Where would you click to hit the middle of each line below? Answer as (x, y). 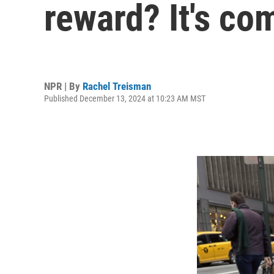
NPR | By (63, 86)
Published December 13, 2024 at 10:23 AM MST (125, 98)
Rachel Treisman (117, 86)
